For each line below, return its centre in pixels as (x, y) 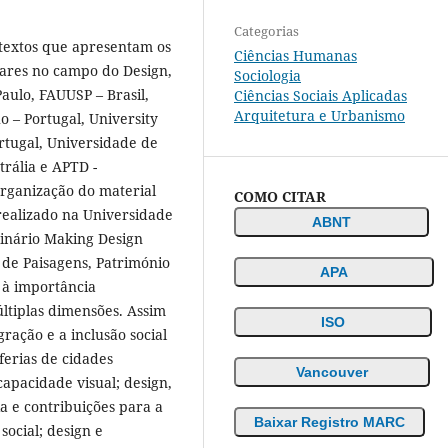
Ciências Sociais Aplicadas (320, 95)
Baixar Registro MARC (329, 422)
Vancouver (332, 371)
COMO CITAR (280, 196)
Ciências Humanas (295, 55)
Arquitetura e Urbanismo (319, 115)
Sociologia (267, 75)
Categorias (266, 30)
